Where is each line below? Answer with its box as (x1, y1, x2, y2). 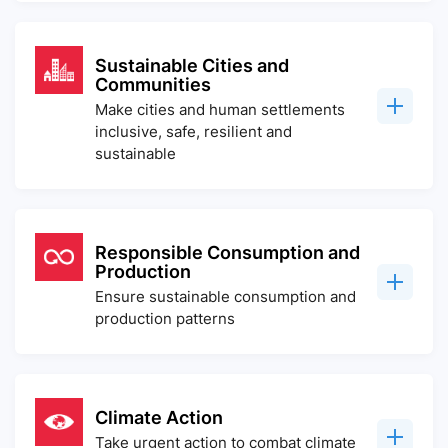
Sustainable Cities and (95, 55, 289, 76)
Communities (95, 74, 211, 95)
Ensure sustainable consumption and (95, 287, 356, 306)
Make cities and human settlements (95, 100, 345, 119)
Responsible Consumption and (95, 242, 360, 263)
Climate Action (95, 407, 223, 428)
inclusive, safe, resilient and (95, 122, 292, 141)
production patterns (95, 309, 235, 328)
